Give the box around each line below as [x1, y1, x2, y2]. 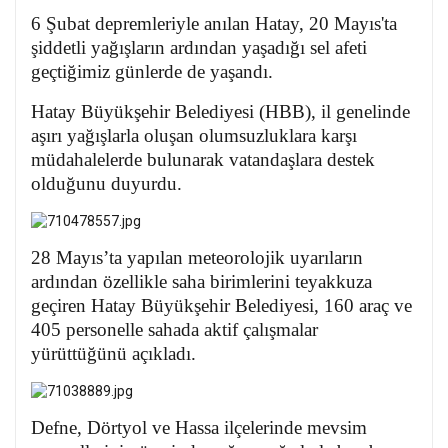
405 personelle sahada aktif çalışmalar [31, 319, 318, 341]
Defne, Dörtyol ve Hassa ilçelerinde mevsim [31, 417, 367, 439]
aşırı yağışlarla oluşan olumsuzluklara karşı [31, 125, 357, 147]
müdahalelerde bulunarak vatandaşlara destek [31, 149, 375, 171]
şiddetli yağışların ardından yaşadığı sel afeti [31, 37, 367, 59]
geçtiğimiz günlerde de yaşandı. [31, 61, 273, 83]
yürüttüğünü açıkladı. [31, 343, 196, 365]
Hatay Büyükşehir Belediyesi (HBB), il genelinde [31, 101, 410, 123]
